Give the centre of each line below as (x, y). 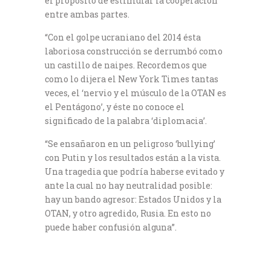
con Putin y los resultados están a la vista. (133, 157)
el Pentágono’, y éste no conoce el (115, 106)
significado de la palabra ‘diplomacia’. (126, 120)
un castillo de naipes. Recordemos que (126, 65)
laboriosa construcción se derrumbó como (134, 51)
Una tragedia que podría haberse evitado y (135, 171)
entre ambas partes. (87, 14)
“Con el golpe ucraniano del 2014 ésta (123, 37)
